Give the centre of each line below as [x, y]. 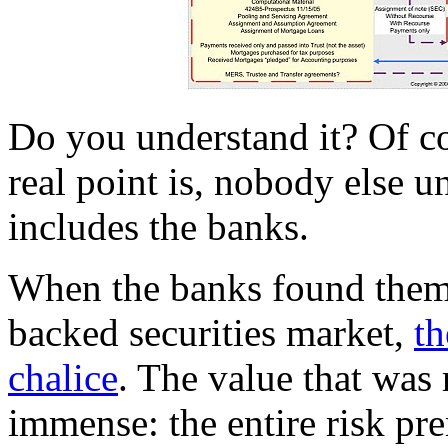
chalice [63, 378]
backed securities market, [211, 333]
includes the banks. [158, 227]
